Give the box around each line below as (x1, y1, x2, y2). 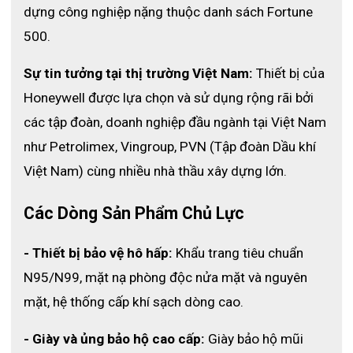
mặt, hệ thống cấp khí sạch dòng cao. (24, 293, 243, 310)
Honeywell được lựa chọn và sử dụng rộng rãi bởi (24, 90, 314, 106)
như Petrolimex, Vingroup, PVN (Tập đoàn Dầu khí (24, 139, 316, 155)
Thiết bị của (253, 65, 325, 82)
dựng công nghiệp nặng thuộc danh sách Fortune (24, 4, 313, 20)
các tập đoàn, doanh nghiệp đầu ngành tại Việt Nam (24, 114, 326, 131)
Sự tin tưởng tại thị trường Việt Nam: (24, 65, 253, 82)
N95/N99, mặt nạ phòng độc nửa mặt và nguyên (24, 269, 307, 285)
